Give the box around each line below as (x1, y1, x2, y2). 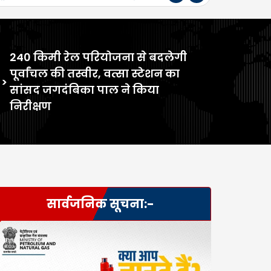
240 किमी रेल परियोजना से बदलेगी (9, 50, 187, 65)
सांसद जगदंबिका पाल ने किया (9, 82, 159, 97)
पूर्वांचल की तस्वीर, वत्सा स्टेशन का (9, 66, 180, 81)
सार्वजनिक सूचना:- (47, 195, 154, 212)
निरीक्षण (9, 99, 51, 114)
